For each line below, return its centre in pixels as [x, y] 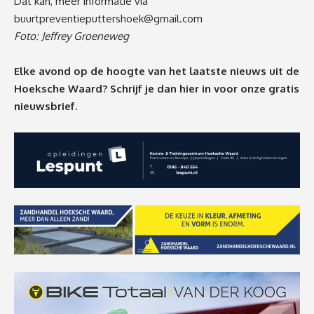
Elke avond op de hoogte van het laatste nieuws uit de [157, 71]
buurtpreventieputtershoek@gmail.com [108, 19]
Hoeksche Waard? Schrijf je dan [97, 89]
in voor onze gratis [251, 89]
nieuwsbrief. [46, 107]
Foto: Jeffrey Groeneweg [71, 36]
